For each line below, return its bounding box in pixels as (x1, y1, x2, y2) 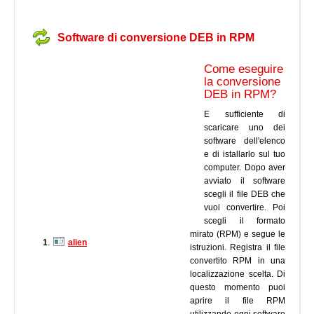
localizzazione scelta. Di (190, 269, 285, 279)
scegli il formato (204, 216, 285, 226)
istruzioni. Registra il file (190, 243, 285, 252)
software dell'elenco (204, 136, 285, 146)
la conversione (204, 75, 280, 88)
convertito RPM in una (190, 256, 285, 266)
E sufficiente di (204, 109, 285, 119)
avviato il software (204, 176, 285, 186)
